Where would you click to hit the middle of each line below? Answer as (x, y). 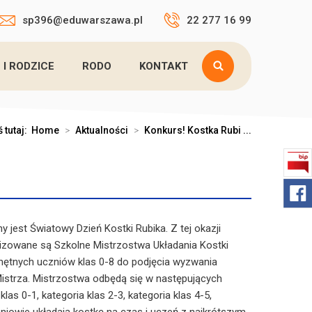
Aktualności (102, 130)
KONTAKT (164, 66)
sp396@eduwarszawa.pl (83, 20)
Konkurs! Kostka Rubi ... (198, 130)
